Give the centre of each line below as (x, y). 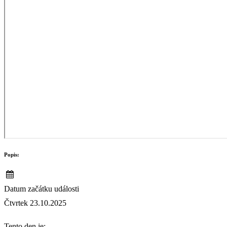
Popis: (12, 155)
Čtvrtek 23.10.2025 (35, 203)
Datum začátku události (42, 189)
